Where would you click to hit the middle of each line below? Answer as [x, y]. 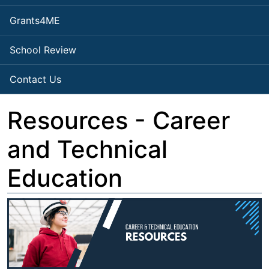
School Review [43, 50]
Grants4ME [35, 21]
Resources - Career [119, 121]
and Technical [87, 150]
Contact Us [35, 80]
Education [65, 178]
